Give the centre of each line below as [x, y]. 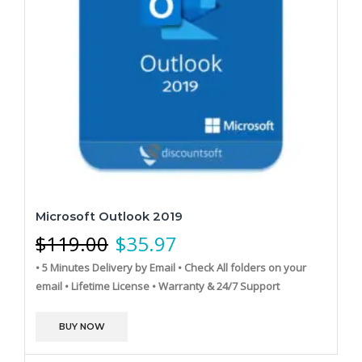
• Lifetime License [107, 286]
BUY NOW [82, 326]
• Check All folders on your [242, 267]
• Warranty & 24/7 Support [216, 286]
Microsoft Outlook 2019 [109, 216]
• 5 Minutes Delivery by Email [105, 267]
